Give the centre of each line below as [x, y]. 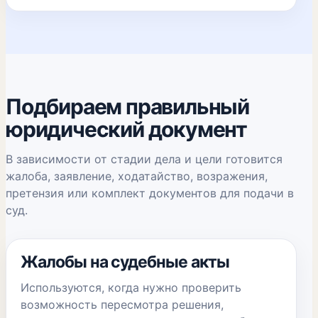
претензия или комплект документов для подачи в [150, 193]
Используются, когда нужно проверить [131, 287]
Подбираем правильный [127, 106]
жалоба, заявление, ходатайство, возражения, [137, 176]
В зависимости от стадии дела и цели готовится [144, 159]
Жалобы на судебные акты [125, 262]
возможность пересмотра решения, [122, 305]
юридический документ [126, 129]
